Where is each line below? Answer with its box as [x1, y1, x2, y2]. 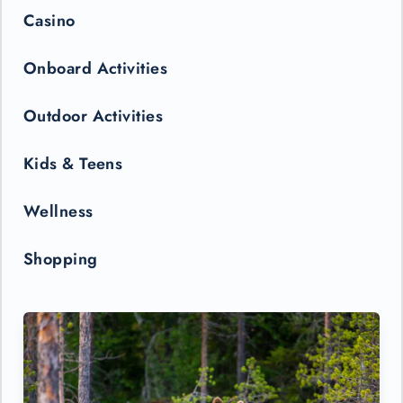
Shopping [23, 246, 98, 271]
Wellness [23, 199, 94, 223]
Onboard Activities [23, 56, 168, 80]
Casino [23, 8, 76, 32]
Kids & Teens [23, 151, 123, 175]
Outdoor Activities [23, 103, 164, 128]
